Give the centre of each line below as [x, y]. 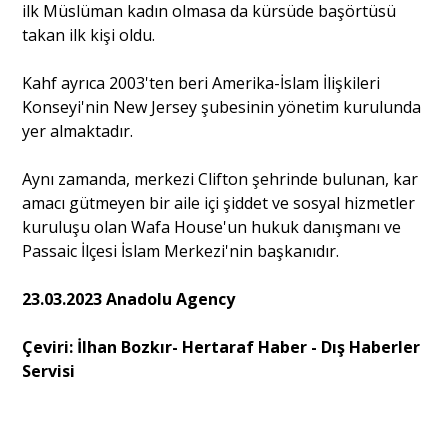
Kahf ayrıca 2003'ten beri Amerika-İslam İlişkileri [201, 83]
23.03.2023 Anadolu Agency [129, 299]
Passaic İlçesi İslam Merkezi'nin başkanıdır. [181, 251]
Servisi [49, 371]
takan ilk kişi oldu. [89, 35]
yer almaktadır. [78, 131]
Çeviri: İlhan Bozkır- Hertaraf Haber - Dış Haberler [221, 347]
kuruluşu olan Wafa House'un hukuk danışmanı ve [212, 227]
